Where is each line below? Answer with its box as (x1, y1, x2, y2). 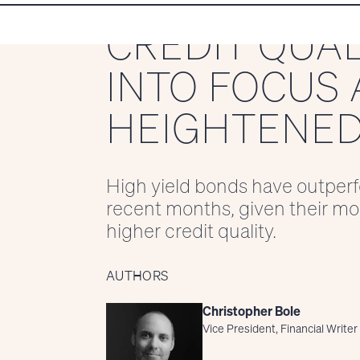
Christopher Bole (202, 302, 301, 321)
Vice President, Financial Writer (202, 321, 358, 337)
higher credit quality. (106, 218, 276, 244)
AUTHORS (106, 267, 169, 285)
